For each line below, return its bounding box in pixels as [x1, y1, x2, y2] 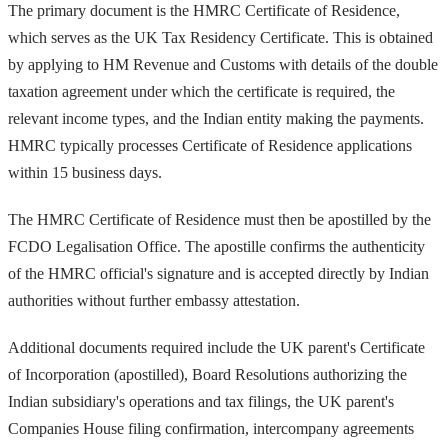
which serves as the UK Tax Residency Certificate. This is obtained [8, 28, 433, 46]
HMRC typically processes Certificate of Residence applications [8, 136, 412, 154]
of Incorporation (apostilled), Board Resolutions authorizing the [8, 365, 407, 383]
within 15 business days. [8, 163, 162, 181]
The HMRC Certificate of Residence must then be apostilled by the [8, 210, 431, 228]
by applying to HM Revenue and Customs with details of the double [8, 55, 438, 73]
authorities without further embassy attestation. [8, 291, 300, 309]
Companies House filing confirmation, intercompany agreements [8, 419, 414, 437]
